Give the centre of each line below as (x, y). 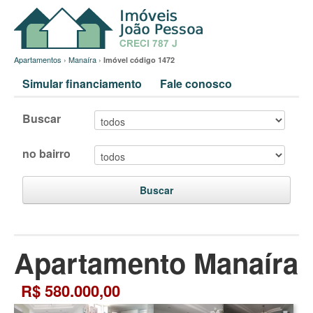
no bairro (46, 153)
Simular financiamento (82, 83)
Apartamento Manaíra (156, 262)
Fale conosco (196, 83)
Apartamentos (38, 59)
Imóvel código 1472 (139, 60)
